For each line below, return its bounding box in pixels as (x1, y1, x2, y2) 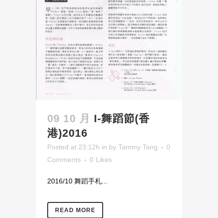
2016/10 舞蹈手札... (47, 177, 108, 185)
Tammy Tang (118, 143, 158, 151)
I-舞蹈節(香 (94, 112, 150, 125)
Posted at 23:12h (47, 143, 100, 151)
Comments (47, 155, 81, 163)
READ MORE (55, 206, 95, 214)
